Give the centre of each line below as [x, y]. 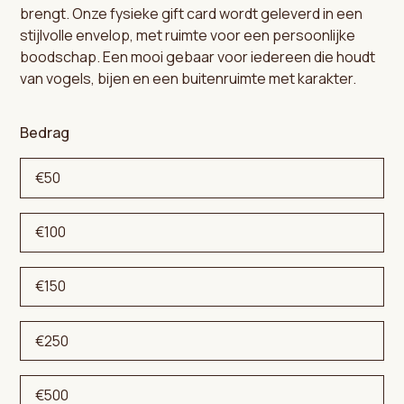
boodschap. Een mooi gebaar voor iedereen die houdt [198, 57]
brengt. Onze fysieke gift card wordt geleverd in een [192, 14]
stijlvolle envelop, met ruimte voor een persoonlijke [188, 36]
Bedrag [45, 133]
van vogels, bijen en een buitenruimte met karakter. [188, 79]
